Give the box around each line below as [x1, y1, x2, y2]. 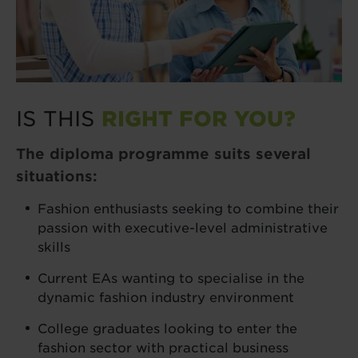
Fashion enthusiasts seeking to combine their [38, 201, 339, 217]
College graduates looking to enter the [38, 320, 297, 336]
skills [38, 239, 70, 255]
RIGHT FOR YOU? [101, 105, 296, 131]
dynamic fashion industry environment [38, 289, 294, 305]
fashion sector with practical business [38, 340, 288, 356]
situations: [16, 167, 97, 185]
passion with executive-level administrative [38, 220, 328, 236]
